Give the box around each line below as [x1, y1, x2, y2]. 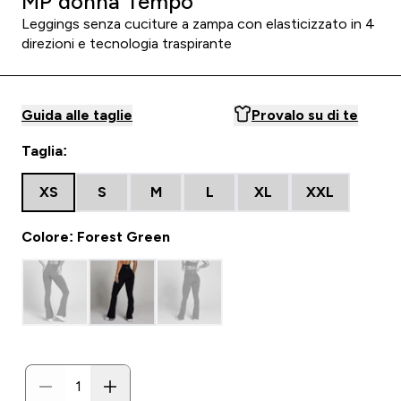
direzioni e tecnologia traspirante [21, 36, 232, 51]
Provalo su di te [252, 107, 358, 123]
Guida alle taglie [21, 107, 132, 123]
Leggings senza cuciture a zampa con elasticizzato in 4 [21, 16, 375, 31]
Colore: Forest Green [21, 229, 170, 244]
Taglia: [21, 143, 67, 158]
